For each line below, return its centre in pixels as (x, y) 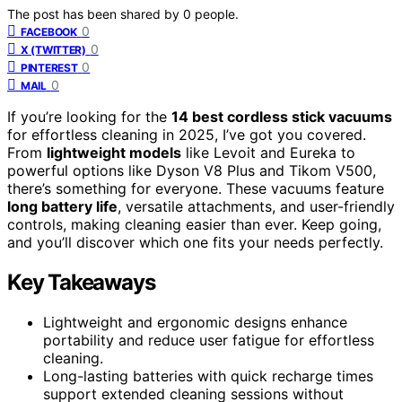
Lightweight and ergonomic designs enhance (195, 322)
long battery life (62, 206)
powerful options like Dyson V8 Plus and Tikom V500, (192, 170)
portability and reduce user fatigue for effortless (209, 340)
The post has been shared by (95, 13)
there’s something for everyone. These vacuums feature (196, 188)
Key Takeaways (81, 282)
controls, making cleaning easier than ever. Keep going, (194, 224)
